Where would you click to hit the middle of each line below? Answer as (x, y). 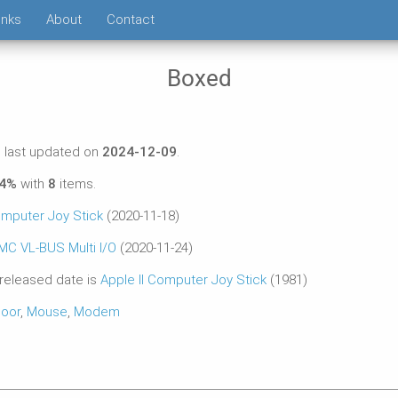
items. (76, 184)
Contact (131, 20)
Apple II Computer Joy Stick (184, 280)
